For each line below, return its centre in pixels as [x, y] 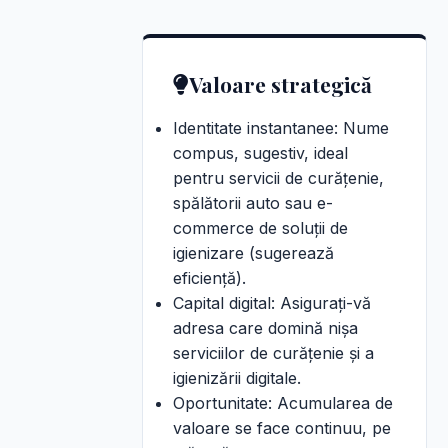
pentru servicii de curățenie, [278, 178]
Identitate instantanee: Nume [281, 128]
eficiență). [209, 278]
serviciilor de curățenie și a [273, 353]
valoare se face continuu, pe [282, 428]
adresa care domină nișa [265, 328]
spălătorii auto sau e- [253, 203]
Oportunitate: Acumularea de [283, 403]
